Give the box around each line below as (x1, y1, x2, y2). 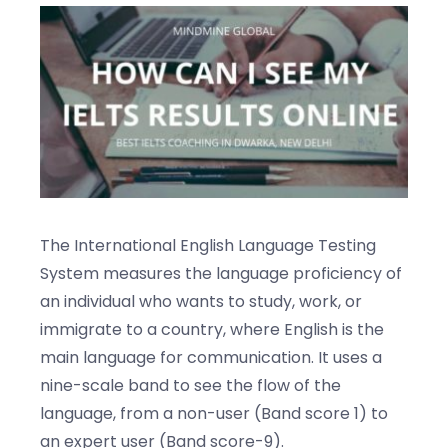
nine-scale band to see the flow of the (40, 373, 341, 397)
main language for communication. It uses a (40, 345, 382, 369)
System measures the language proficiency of (40, 261, 402, 285)
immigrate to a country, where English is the (40, 317, 384, 341)
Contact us (27, 98, 114, 120)
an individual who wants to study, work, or (40, 289, 362, 313)
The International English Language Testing (40, 233, 376, 257)
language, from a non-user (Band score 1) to (40, 401, 388, 425)
